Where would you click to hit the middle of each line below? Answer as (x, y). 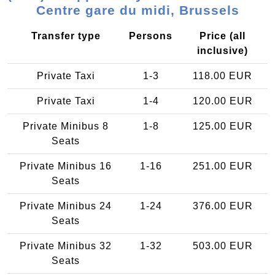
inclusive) (223, 50)
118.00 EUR (223, 76)
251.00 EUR (223, 166)
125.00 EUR (223, 126)
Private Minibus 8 (66, 126)
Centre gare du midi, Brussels (137, 10)
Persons (151, 36)
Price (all (223, 36)
